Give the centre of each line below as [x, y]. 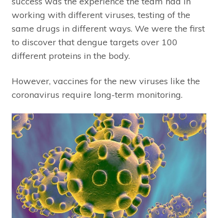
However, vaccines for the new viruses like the [106, 81]
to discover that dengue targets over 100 [95, 42]
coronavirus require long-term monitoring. [97, 94]
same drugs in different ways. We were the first [108, 28]
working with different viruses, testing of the [101, 15]
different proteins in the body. [71, 55]
